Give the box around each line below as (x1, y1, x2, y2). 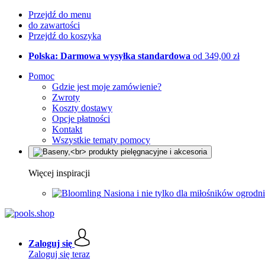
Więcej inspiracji (28, 168, 90, 178)
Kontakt (52, 124, 82, 134)
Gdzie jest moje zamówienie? (52, 82, 161, 92)
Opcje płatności (52, 114, 110, 124)
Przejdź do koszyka (28, 31, 101, 41)
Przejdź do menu (28, 9, 91, 20)
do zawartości (28, 20, 80, 30)
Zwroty (52, 92, 80, 102)
